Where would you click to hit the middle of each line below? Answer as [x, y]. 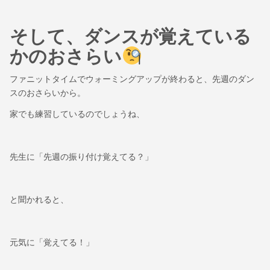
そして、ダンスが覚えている [130, 36]
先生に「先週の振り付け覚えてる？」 [81, 157]
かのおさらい [66, 56]
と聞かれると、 [39, 200]
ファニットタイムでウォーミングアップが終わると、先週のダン [132, 79]
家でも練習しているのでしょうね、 [77, 114]
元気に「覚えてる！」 [52, 243]
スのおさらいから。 [48, 93]
